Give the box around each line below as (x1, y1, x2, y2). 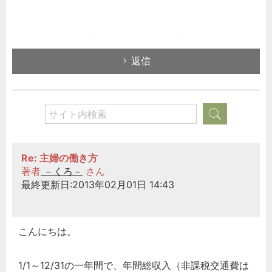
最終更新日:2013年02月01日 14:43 (21, 178, 174, 191)
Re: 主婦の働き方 (21, 152, 98, 165)
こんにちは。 (18, 225, 76, 238)
